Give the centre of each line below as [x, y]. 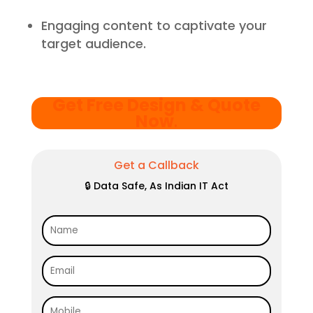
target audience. [93, 44]
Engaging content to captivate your [154, 26]
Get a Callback [156, 165]
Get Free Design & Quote [156, 105]
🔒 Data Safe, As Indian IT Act [156, 186]
